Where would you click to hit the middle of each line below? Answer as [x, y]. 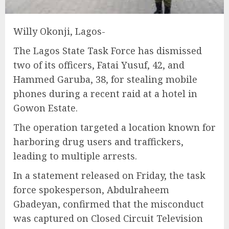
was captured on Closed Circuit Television [108, 219]
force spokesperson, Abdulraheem [91, 190]
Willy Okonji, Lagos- [59, 31]
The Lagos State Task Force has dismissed [108, 51]
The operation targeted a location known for [114, 128]
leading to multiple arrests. [75, 156]
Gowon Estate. [45, 108]
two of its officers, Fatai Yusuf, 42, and [99, 65]
